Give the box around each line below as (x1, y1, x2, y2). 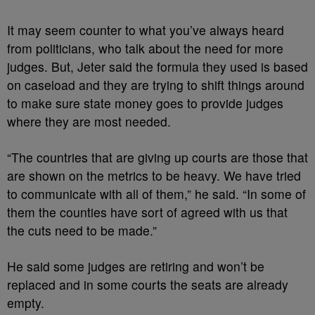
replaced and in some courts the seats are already (7, 276, 288, 293)
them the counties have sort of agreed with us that (7, 203, 288, 221)
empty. (7, 294, 44, 311)
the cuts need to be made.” (7, 221, 157, 239)
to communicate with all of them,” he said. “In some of (7, 185, 306, 202)
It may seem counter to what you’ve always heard (7, 21, 284, 39)
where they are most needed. (7, 112, 171, 130)
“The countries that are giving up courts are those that (7, 148, 308, 166)
